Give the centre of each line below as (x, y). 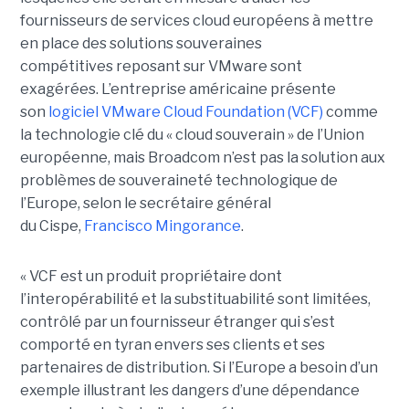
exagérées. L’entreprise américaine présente (178, 89)
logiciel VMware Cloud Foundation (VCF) (185, 112)
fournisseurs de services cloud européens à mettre (196, 21)
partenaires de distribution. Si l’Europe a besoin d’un (199, 368)
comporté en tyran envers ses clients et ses (172, 345)
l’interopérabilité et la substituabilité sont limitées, (195, 299)
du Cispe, (52, 226)
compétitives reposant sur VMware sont (161, 67)
